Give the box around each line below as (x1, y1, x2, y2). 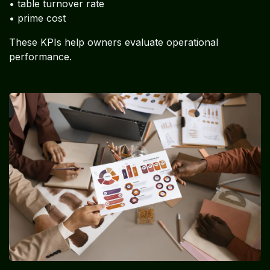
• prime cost (9, 12, 66, 25)
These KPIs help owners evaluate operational (9, 36, 218, 49)
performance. (9, 51, 72, 63)
